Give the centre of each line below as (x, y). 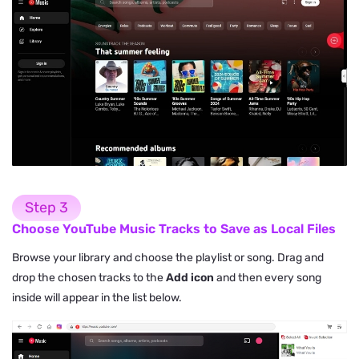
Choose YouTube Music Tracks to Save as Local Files (174, 228)
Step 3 (46, 208)
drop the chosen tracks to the (89, 277)
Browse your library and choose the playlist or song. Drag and (168, 257)
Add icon (191, 277)
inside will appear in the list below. (97, 297)
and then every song (269, 277)
